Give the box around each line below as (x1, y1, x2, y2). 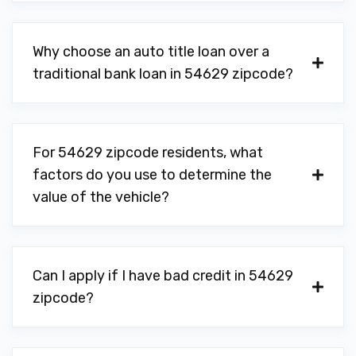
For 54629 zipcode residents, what (33, 144, 263, 161)
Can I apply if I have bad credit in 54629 (33, 267, 293, 284)
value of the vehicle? (33, 188, 169, 206)
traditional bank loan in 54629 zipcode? (33, 65, 293, 83)
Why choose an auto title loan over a (33, 43, 269, 60)
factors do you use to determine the (33, 166, 272, 184)
